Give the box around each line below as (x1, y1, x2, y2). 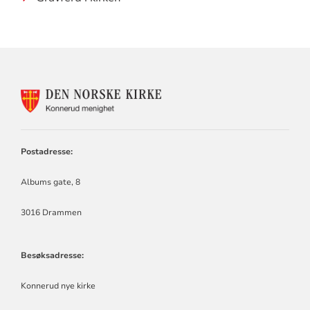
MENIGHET (172, 127, 231, 142)
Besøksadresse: (20, 249, 84, 261)
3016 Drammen (20, 206, 82, 218)
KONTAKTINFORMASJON (172, 87, 305, 102)
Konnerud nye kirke (20, 280, 95, 291)
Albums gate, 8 (20, 176, 80, 188)
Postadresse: (20, 145, 73, 157)
